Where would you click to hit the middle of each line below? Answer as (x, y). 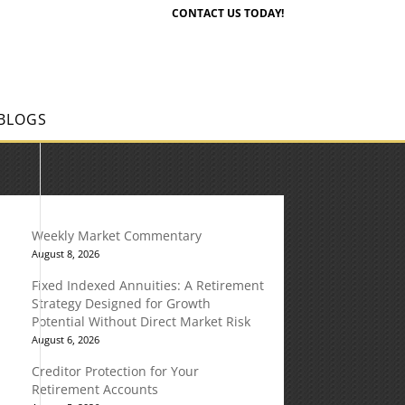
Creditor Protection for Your (115, 371)
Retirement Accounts (94, 389)
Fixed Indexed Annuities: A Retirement (147, 285)
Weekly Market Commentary (116, 235)
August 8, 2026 (65, 254)
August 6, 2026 (65, 339)
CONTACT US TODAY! (227, 13)
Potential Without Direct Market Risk (141, 321)
